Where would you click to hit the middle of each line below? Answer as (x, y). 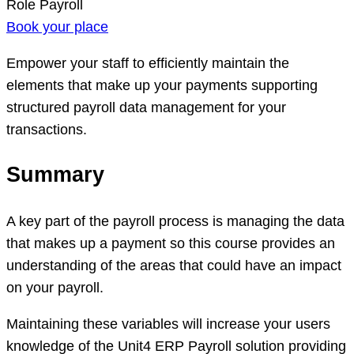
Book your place (57, 26)
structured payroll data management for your (146, 107)
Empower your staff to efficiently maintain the (148, 63)
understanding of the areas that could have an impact (174, 265)
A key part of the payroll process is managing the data (175, 221)
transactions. (47, 129)
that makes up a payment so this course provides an (171, 243)
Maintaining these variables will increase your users (168, 324)
